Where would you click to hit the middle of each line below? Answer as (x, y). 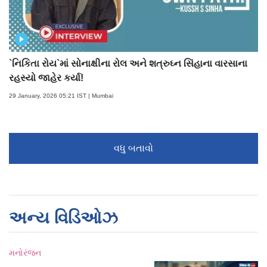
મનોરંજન (25, 253)
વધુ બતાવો (133, 148)
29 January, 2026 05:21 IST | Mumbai (61, 96)
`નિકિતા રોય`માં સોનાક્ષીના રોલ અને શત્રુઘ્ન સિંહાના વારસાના (128, 64)
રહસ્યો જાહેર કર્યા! (46, 78)
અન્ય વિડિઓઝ (63, 218)
